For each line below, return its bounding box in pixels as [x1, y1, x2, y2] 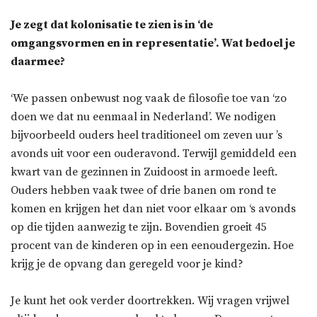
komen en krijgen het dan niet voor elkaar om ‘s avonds [11, 202, 296, 217]
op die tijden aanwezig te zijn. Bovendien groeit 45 [11, 220, 266, 235]
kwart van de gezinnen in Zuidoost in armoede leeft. [11, 165, 277, 180]
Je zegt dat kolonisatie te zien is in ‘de [11, 18, 213, 33]
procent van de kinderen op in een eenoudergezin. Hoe [11, 238, 294, 253]
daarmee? [11, 54, 65, 69]
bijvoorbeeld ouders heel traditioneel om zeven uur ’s [11, 128, 282, 143]
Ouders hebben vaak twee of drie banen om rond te [11, 183, 276, 198]
